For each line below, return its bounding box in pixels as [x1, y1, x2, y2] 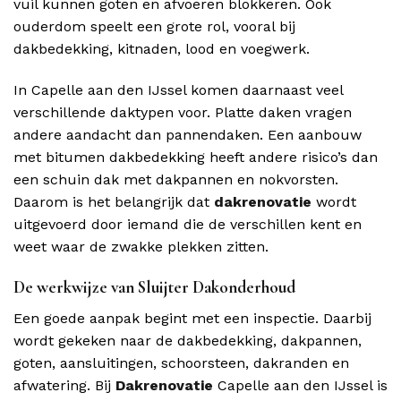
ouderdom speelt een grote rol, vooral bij [13, 18, 295, 36]
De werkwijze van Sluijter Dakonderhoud [13, 276, 295, 298]
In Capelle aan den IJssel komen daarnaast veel [13, 81, 343, 99]
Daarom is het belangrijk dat [13, 193, 214, 211]
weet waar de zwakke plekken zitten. [13, 238, 269, 256]
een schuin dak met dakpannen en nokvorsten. [13, 171, 338, 189]
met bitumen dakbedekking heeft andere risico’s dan [13, 149, 378, 166]
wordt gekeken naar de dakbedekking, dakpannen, [13, 331, 362, 349]
